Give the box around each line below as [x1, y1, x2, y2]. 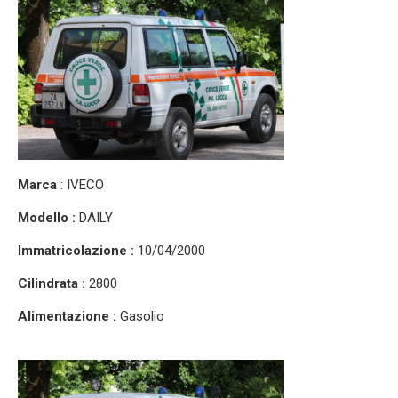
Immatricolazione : [18, 242, 138, 259]
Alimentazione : [18, 307, 116, 324]
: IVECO [57, 176, 104, 193]
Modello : [18, 209, 79, 226]
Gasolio [116, 307, 164, 324]
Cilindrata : [18, 275, 89, 291]
